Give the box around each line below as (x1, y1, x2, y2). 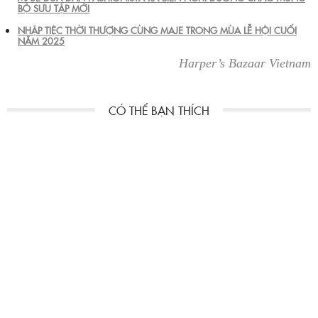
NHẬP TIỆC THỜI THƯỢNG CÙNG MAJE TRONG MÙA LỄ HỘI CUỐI (18, 23, 297, 36)
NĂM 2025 (18, 33, 65, 47)
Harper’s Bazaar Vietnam (179, 55, 311, 70)
